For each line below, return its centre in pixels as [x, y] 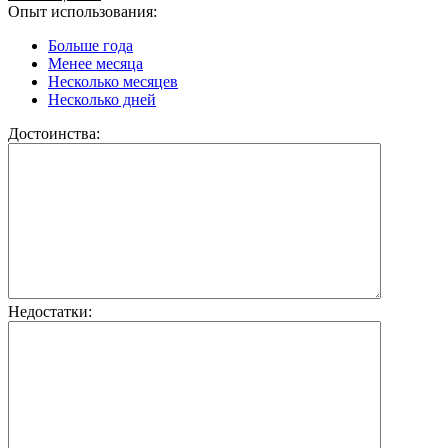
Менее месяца [95, 63]
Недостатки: [50, 311]
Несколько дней [102, 99]
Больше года [90, 45]
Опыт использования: [82, 11]
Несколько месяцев [113, 81]
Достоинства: [54, 133]
